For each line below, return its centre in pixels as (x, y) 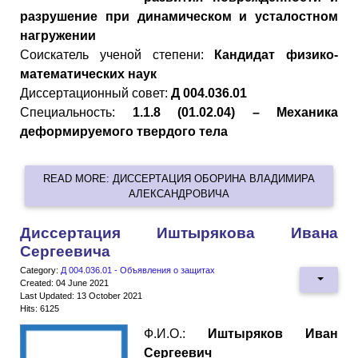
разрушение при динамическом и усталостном (179, 17)
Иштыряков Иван (273, 334)
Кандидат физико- (276, 55)
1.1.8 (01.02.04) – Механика (235, 113)
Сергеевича (65, 252)
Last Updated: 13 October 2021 (81, 296)
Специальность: (76, 113)
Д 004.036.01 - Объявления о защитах (138, 270)
